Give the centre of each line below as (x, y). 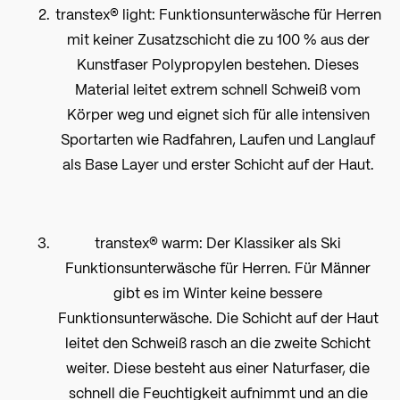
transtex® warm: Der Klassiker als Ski (218, 242)
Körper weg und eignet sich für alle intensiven (218, 113)
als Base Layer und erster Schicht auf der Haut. (218, 163)
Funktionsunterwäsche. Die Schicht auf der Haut (218, 317)
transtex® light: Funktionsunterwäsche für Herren (218, 13)
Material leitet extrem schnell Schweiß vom (218, 88)
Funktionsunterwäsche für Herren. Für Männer (218, 267)
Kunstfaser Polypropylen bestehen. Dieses (218, 63)
